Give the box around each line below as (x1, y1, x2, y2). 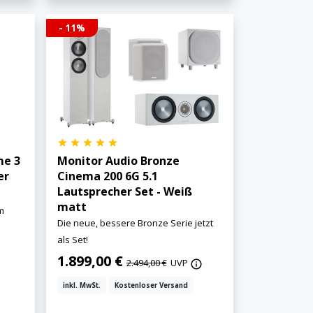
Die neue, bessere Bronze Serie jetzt (57, 217, 213, 230)
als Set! (57, 233, 88, 247)
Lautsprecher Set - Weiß (57, 184, 192, 200)
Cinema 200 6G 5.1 (57, 168, 158, 184)
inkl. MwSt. (62, 281, 101, 291)
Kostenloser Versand (114, 281, 188, 291)
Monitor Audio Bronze (57, 153, 180, 169)
